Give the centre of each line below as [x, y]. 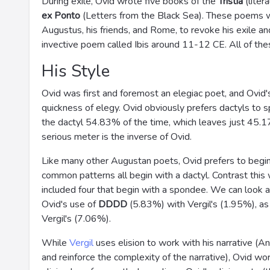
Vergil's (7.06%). [76, 219]
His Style [76, 71]
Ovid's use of [70, 204]
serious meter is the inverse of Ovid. [117, 137]
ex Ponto [61, 16]
